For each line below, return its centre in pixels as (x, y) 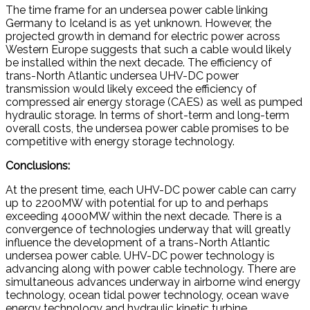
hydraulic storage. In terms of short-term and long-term (147, 116)
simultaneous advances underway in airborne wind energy (153, 282)
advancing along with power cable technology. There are (151, 269)
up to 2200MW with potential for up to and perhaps (137, 203)
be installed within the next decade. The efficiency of (139, 63)
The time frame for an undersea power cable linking (137, 10)
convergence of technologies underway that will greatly (148, 230)
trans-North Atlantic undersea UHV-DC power (122, 76)
